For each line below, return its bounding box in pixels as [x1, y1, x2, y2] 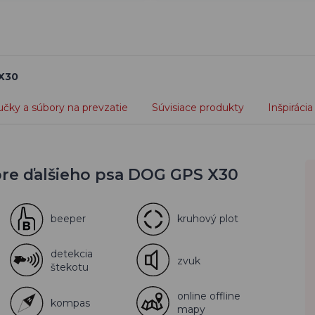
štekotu [51, 261, 89, 274]
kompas [51, 296, 90, 309]
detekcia [51, 247, 93, 260]
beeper [51, 212, 86, 225]
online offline [177, 290, 240, 302]
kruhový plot [177, 212, 238, 225]
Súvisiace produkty [152, 101, 244, 114]
